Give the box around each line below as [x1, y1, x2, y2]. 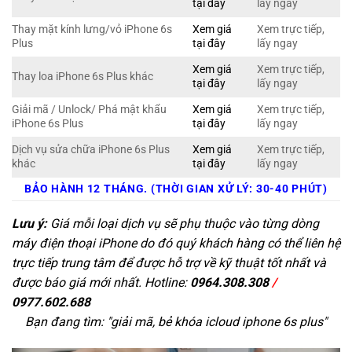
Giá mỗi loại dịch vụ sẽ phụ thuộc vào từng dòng [47, 215, 319, 231]
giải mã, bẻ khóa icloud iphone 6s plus [111, 313, 323, 329]
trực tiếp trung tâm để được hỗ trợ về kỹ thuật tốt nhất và [12, 255, 326, 270]
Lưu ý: [12, 215, 47, 231]
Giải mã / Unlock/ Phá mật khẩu [12, 102, 167, 116]
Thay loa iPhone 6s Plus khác [12, 69, 153, 83]
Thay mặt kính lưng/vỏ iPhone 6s [12, 22, 172, 36]
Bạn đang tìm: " [25, 313, 111, 329]
